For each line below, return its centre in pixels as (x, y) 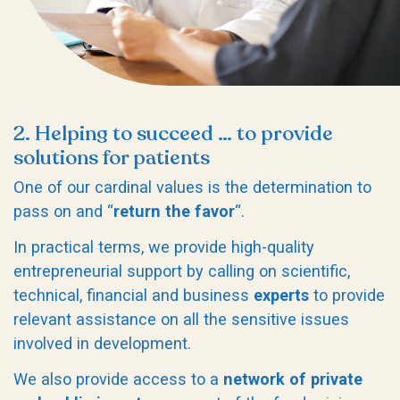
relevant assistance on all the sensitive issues (181, 320)
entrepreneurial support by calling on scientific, (182, 271)
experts (281, 296)
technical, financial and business (133, 296)
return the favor (174, 212)
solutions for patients (112, 157)
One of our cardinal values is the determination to (192, 187)
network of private (293, 379)
